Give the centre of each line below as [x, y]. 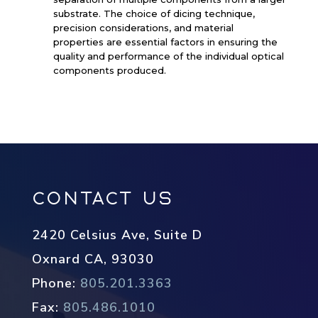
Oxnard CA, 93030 [93, 259]
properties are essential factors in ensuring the [165, 42]
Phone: [54, 283]
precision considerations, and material [143, 28]
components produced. [109, 70]
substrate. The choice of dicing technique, [154, 13]
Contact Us [103, 199]
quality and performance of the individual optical [168, 56]
